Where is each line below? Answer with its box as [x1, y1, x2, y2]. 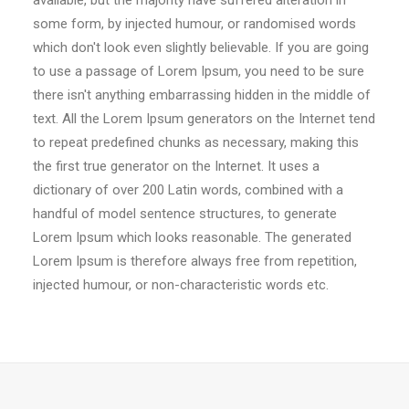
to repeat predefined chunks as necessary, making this [33, 134, 359, 151]
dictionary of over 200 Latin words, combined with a [33, 182, 343, 198]
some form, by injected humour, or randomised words [33, 16, 356, 32]
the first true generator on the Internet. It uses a [33, 158, 320, 174]
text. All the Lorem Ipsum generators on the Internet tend [33, 110, 375, 127]
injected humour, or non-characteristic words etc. [33, 277, 329, 293]
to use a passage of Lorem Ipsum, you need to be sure [33, 63, 364, 79]
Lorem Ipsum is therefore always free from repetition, [33, 253, 357, 269]
